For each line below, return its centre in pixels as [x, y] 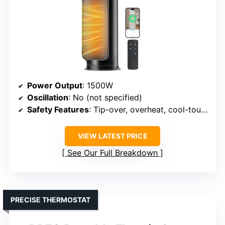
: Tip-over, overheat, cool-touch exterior [145, 110]
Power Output [55, 86]
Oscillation [48, 98]
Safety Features [58, 110]
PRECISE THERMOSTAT [50, 200]
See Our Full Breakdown [113, 153]
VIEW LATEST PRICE [113, 136]
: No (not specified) [105, 98]
